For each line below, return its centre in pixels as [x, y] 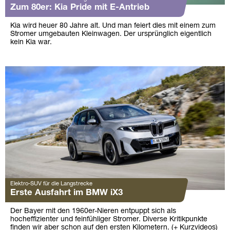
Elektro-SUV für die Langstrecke [51, 184]
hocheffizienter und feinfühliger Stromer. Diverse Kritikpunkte [109, 219]
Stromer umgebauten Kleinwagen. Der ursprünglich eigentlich [111, 34]
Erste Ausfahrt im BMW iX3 [66, 193]
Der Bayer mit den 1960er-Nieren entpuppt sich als [93, 211]
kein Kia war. [31, 42]
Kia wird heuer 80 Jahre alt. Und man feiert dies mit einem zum [113, 26]
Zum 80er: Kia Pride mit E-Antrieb [80, 7]
